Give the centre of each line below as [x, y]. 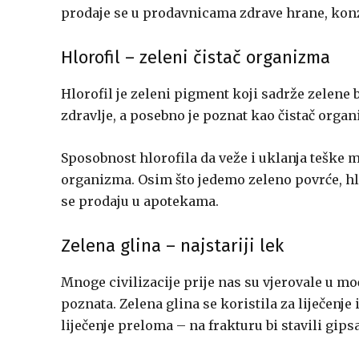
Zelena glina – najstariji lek [172, 246]
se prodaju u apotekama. [140, 201]
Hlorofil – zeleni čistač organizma [196, 57]
